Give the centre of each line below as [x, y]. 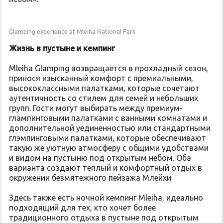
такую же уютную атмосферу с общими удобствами [109, 148]
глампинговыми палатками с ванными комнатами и [108, 118]
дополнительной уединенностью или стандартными [110, 128]
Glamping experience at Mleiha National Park [72, 32]
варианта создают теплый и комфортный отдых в [106, 168]
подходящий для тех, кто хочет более [82, 208]
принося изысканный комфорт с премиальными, [101, 78]
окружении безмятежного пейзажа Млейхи [90, 178]
